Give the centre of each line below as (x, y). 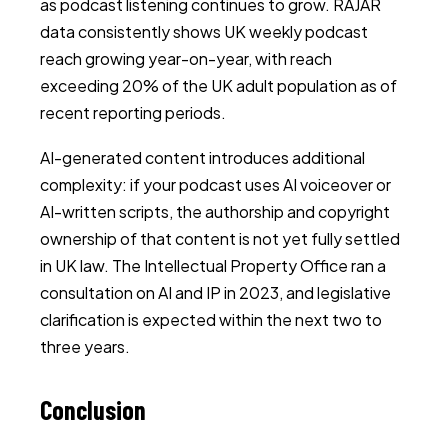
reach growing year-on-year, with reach (186, 58)
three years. (85, 346)
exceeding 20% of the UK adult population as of (218, 85)
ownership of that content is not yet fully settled (220, 238)
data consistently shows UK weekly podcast (204, 31)
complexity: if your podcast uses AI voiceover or (215, 184)
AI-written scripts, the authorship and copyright (215, 211)
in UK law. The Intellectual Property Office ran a (213, 265)
